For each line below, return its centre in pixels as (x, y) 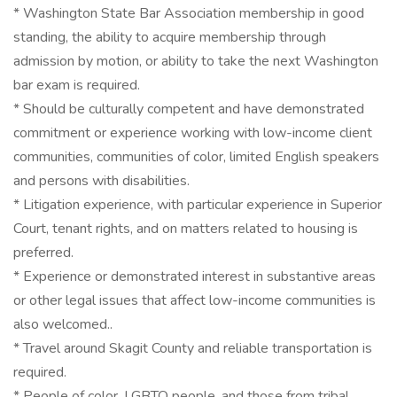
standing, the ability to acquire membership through (170, 37)
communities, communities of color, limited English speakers (196, 157)
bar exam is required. (77, 85)
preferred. (43, 253)
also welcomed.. (63, 324)
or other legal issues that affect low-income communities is (195, 300)
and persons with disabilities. (101, 181)
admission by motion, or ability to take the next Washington (196, 61)
